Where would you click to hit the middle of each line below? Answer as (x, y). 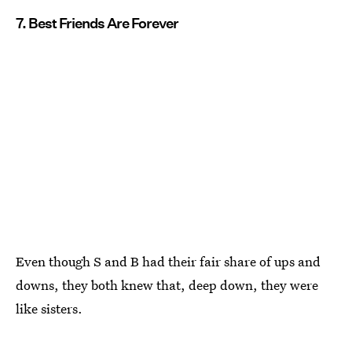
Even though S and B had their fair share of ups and (168, 262)
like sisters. (49, 309)
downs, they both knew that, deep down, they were (167, 285)
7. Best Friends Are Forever (97, 23)
